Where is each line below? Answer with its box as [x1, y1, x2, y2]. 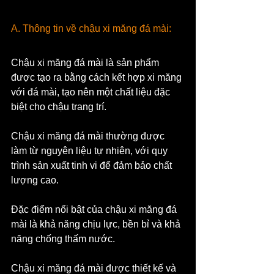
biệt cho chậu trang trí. [11, 101, 109, 112]
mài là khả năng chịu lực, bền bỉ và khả [11, 218, 183, 229]
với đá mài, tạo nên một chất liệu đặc [11, 86, 172, 97]
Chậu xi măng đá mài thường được [11, 130, 167, 141]
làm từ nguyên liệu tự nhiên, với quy [11, 145, 170, 156]
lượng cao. [11, 174, 59, 185]
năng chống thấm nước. [11, 233, 115, 244]
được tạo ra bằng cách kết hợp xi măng [11, 72, 184, 83]
